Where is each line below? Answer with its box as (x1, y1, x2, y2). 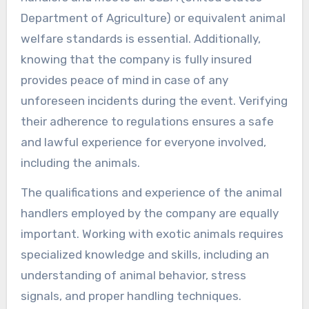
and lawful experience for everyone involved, (20, 134, 266, 149)
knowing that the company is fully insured (20, 52, 252, 66)
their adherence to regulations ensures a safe (20, 114, 274, 128)
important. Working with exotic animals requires (20, 226, 283, 241)
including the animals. (20, 155, 140, 170)
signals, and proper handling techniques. (20, 288, 241, 303)
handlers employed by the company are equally (20, 206, 279, 220)
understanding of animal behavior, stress (20, 268, 246, 282)
